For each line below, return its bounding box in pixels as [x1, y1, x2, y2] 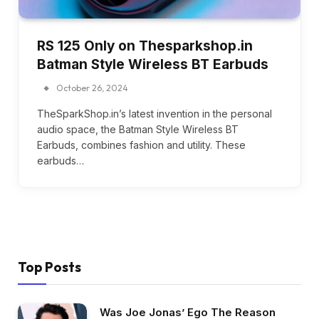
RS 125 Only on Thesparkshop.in [37, 37, 253, 54]
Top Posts [18, 258, 81, 276]
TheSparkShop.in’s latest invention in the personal [37, 107, 272, 120]
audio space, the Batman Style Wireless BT [37, 122, 239, 135]
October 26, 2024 [56, 82, 128, 93]
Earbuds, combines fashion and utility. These [37, 138, 246, 151]
